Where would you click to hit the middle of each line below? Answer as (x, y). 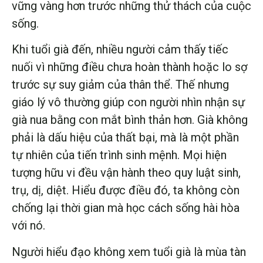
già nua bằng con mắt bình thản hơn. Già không (130, 120)
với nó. (28, 226)
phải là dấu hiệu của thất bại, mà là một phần (125, 138)
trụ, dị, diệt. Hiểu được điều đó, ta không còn (126, 190)
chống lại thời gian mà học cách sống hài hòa (126, 208)
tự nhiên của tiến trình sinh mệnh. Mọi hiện (119, 155)
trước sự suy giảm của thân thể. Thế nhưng (120, 85)
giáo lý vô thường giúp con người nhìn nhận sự (128, 102)
